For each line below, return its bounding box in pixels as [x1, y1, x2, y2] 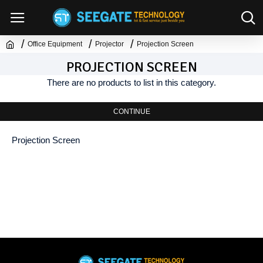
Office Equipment [28, 40, 82, 48]
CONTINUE [113, 107, 150, 116]
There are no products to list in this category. [47, 77, 216, 87]
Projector [95, 40, 124, 48]
